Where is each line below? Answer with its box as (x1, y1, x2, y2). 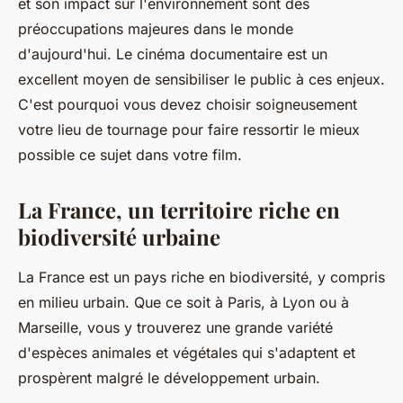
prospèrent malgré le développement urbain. (18, 369, 320, 387)
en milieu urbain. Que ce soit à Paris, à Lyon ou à (18, 293, 349, 311)
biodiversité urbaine (18, 222, 220, 251)
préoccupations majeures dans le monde (18, 20, 293, 38)
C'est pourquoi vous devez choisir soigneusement (18, 95, 357, 113)
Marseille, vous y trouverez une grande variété (18, 318, 333, 336)
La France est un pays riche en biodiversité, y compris (18, 268, 385, 286)
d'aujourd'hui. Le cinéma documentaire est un (18, 45, 327, 63)
